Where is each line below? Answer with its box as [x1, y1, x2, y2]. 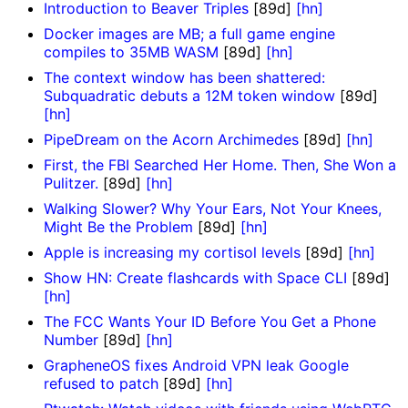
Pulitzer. [44, 174, 98, 193]
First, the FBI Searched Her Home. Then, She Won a [44, 156, 396, 175]
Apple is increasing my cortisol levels [44, 243, 301, 262]
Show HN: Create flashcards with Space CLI [44, 269, 347, 288]
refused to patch [44, 374, 158, 393]
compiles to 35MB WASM [44, 43, 219, 62]
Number [44, 331, 98, 350]
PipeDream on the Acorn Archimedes [44, 130, 299, 149]
